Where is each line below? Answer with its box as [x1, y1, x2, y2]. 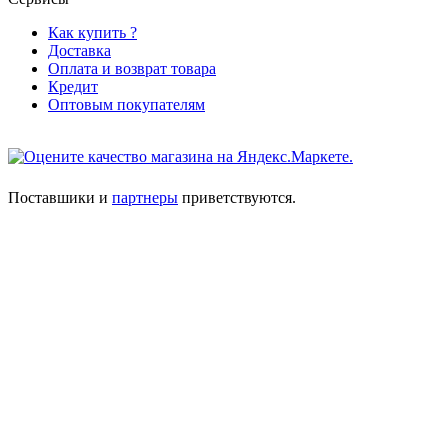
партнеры [112, 188, 178, 206]
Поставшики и [8, 188, 112, 206]
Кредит [48, 77, 98, 95]
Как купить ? [48, 23, 137, 41]
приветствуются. [178, 188, 296, 206]
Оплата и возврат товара [48, 59, 216, 77]
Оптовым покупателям [48, 95, 205, 113]
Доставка [48, 41, 111, 59]
